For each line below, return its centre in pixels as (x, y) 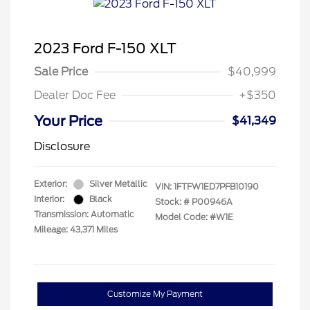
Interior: (49, 199)
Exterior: (51, 184)
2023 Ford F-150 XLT (105, 49)
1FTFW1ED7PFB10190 (216, 187)
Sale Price (61, 72)
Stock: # (172, 202)
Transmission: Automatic (84, 215)
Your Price (68, 121)
